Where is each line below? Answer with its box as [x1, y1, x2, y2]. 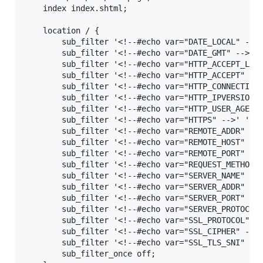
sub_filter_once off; [24, 248, 156, 258]
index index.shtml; [24, 3, 127, 13]
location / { [24, 25, 99, 35]
